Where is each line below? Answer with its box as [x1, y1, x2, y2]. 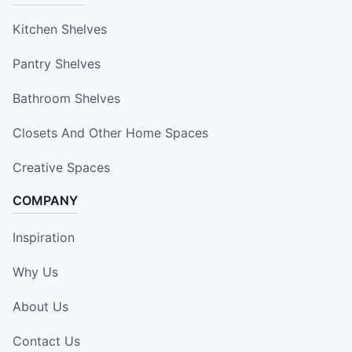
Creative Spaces [13, 159, 110, 176]
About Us [13, 299, 68, 315]
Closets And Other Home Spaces [13, 125, 208, 141]
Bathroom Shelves [13, 90, 120, 107]
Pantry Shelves [13, 56, 101, 72]
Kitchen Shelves [13, 21, 107, 38]
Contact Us [13, 333, 80, 350]
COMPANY [13, 192, 78, 209]
